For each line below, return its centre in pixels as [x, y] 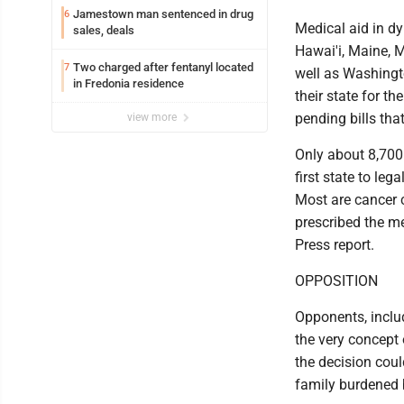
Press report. [335, 244]
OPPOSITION [336, 280]
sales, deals [104, 30]
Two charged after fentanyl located [163, 67]
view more [153, 117]
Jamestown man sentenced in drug [163, 14]
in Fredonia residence [129, 83]
